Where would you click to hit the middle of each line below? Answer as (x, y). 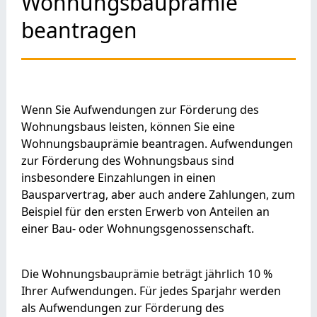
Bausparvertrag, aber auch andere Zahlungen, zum (158, 194)
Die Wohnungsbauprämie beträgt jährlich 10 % (146, 273)
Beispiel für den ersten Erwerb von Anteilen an (145, 211)
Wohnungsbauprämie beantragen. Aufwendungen (157, 143)
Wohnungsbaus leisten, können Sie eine (128, 126)
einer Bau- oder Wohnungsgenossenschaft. (137, 228)
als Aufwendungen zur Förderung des (122, 307)
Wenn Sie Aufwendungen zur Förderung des (140, 109)
